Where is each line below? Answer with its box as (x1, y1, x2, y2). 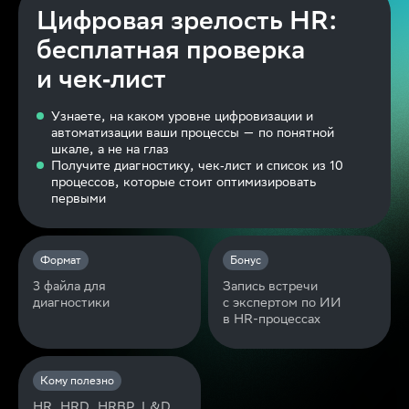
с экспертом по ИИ (223, 295, 341, 309)
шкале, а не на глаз (51, 142, 169, 156)
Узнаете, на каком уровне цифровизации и (51, 109, 313, 123)
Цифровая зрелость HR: (37, 5, 337, 35)
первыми (51, 191, 106, 205)
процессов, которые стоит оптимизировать (51, 174, 316, 189)
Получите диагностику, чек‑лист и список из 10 (51, 158, 343, 173)
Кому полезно (40, 373, 114, 387)
